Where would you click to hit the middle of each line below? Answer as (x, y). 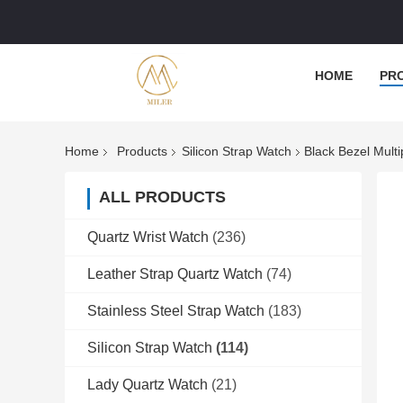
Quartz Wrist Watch (148, 237)
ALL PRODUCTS (162, 197)
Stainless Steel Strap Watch (176, 311)
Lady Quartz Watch (148, 385)
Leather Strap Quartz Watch (175, 274)
